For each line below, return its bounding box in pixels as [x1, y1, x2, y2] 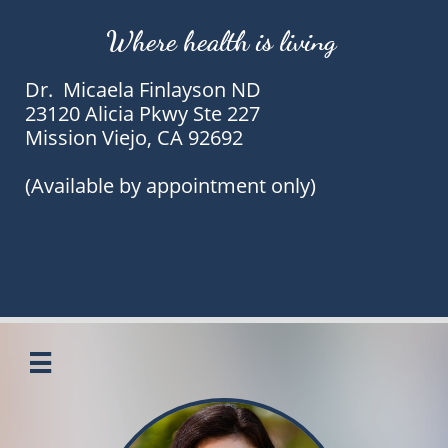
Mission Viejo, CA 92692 [25, 124, 243, 151]
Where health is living [105, 24, 343, 58]
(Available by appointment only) [25, 172, 316, 199]
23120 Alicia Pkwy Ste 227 [25, 100, 260, 127]
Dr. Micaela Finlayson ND [25, 76, 261, 103]
